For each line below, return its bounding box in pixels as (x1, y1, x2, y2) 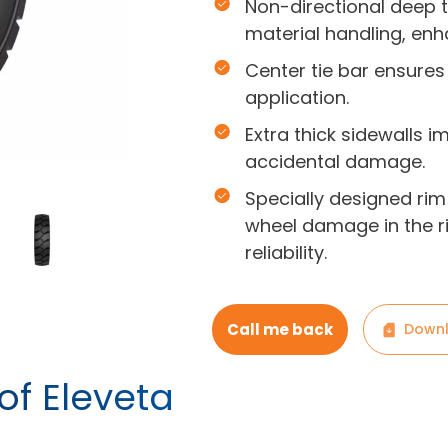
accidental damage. (245, 149, 426, 174)
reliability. (245, 240, 328, 265)
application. (245, 85, 350, 110)
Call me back (227, 319, 334, 340)
